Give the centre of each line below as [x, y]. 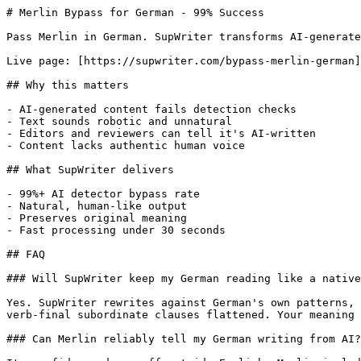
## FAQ [26, 254]
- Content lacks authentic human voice [126, 145]
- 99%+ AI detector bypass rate [103, 194]
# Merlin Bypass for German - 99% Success [135, 12]
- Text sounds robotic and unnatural [119, 121]
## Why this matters [68, 85]
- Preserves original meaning [97, 218]
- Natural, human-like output [97, 206]
